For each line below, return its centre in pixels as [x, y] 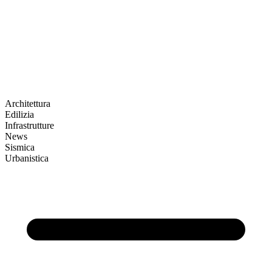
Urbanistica [27, 158]
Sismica [20, 147]
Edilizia [19, 114]
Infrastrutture [29, 125]
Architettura [28, 104]
